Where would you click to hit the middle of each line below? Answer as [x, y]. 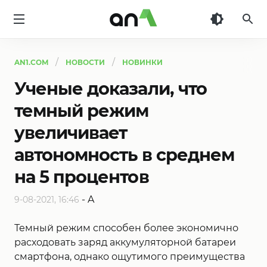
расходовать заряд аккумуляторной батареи [125, 242]
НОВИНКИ [142, 62]
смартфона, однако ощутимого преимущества [130, 257]
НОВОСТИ [85, 62]
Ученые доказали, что [111, 89]
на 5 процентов [82, 177]
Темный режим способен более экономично [126, 228]
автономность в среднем [124, 155]
